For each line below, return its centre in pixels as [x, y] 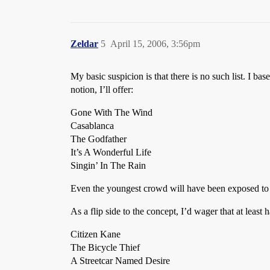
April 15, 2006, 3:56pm [155, 44]
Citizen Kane [96, 234]
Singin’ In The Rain [108, 165]
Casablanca [92, 126]
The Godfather [99, 139]
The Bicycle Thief [105, 247]
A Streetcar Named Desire [120, 261]
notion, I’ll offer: [102, 89]
